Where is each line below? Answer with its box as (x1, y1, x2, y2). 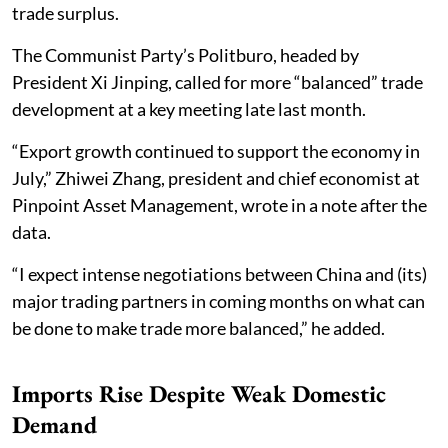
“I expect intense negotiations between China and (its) (12, 263, 427, 286)
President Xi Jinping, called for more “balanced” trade (12, 71, 423, 94)
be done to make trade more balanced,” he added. (12, 317, 385, 340)
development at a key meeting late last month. (12, 98, 366, 121)
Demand (12, 409, 97, 441)
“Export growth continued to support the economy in (12, 140, 420, 163)
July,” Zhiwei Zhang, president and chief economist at (12, 167, 420, 190)
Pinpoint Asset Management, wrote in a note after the (12, 194, 427, 217)
